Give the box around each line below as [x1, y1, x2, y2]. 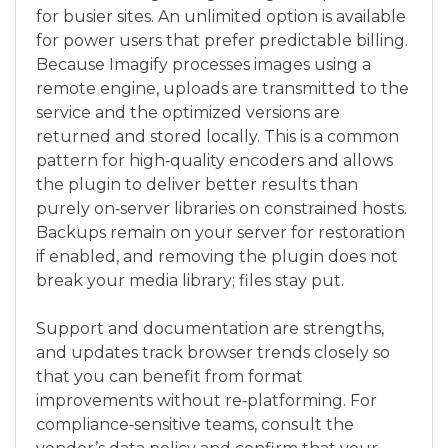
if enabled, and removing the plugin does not [36, 247, 398, 267]
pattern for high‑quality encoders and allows [36, 151, 393, 171]
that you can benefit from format [36, 367, 303, 387]
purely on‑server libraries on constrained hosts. [36, 199, 407, 219]
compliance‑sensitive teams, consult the [36, 415, 354, 435]
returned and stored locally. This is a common [36, 127, 399, 147]
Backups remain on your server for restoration [36, 223, 405, 243]
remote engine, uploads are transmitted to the [36, 79, 409, 99]
